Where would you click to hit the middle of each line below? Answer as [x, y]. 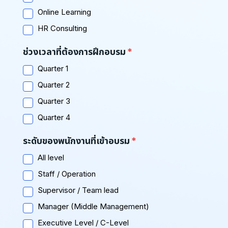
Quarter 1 [53, 68]
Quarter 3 [54, 101]
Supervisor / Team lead [78, 190]
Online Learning [64, 12]
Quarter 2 [54, 84]
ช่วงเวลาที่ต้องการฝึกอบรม [74, 51]
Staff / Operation [67, 174]
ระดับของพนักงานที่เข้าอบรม [76, 140]
